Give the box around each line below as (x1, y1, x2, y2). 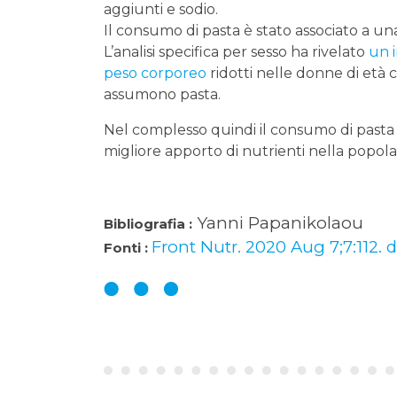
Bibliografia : (104, 216, 192, 233)
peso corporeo (104, 65, 206, 82)
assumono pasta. (104, 86, 221, 104)
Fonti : (104, 240, 152, 257)
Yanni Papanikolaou (192, 213, 363, 234)
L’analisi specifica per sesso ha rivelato (104, 43, 369, 61)
